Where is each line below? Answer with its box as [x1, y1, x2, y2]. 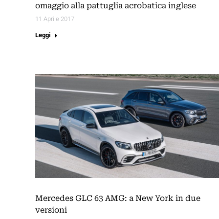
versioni [35, 205, 67, 215]
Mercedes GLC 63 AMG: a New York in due [35, 194, 200, 203]
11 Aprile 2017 [35, 15, 74, 23]
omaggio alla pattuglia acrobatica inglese [35, 1, 196, 11]
